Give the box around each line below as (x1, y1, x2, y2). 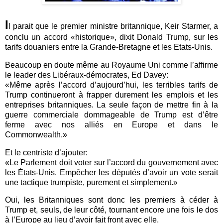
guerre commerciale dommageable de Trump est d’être (5, 110, 218, 119)
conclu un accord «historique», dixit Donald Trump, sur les (5, 32, 218, 41)
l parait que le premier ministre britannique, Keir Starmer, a (8, 21, 218, 30)
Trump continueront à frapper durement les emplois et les (5, 90, 218, 99)
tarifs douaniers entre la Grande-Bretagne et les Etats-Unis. (5, 42, 213, 51)
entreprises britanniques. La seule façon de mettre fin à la (5, 100, 218, 109)
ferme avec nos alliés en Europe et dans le (5, 120, 218, 129)
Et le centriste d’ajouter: (5, 148, 88, 157)
